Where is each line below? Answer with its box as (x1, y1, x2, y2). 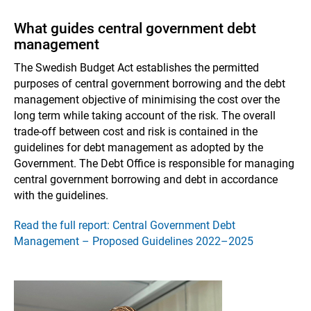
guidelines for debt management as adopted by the (14, 141, 263, 154)
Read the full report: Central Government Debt (14, 219, 235, 232)
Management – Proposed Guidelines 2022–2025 (14, 235, 253, 248)
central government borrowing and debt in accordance (14, 173, 278, 186)
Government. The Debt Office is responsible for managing (14, 157, 294, 170)
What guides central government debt (14, 20, 256, 37)
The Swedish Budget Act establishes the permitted (14, 61, 259, 74)
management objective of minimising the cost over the (14, 93, 280, 106)
